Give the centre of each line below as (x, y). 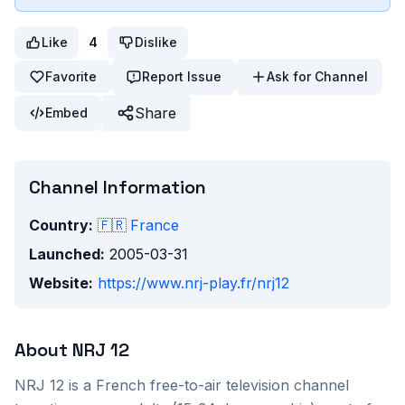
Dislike (156, 42)
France (155, 226)
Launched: (67, 254)
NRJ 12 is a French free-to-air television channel (182, 386)
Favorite (71, 77)
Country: (61, 226)
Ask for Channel (317, 77)
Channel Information (118, 188)
